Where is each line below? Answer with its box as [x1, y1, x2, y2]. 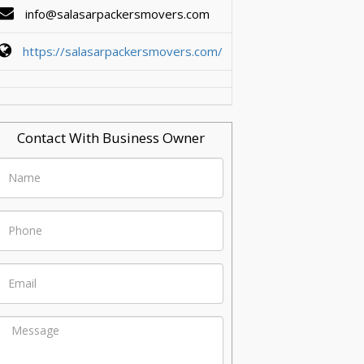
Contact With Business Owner [16, 128, 205, 147]
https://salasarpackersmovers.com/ [23, 43, 223, 59]
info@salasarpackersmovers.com [22, 6, 210, 22]
